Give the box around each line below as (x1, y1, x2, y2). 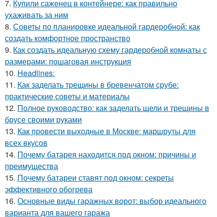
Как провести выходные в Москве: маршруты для (17, 125, 196, 137)
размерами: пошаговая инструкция (5, 55, 131, 67)
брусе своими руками (5, 113, 82, 125)
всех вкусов (5, 137, 47, 148)
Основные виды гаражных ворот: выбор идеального (17, 195, 206, 206)
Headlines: (17, 67, 55, 78)
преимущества (5, 160, 58, 171)
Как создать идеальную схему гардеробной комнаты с (13, 44, 207, 55)
